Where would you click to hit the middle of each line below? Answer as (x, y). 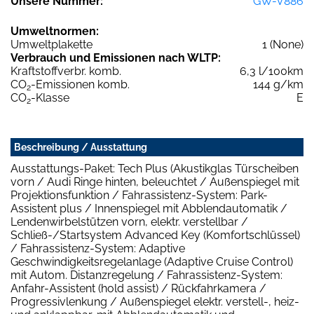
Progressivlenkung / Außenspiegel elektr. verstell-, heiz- (155, 301)
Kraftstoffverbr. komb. (66, 71)
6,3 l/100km (272, 71)
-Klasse (50, 97)
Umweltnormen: (55, 31)
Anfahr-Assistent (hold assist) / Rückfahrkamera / (138, 288)
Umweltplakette (52, 44)
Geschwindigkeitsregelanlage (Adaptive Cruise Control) (152, 261)
